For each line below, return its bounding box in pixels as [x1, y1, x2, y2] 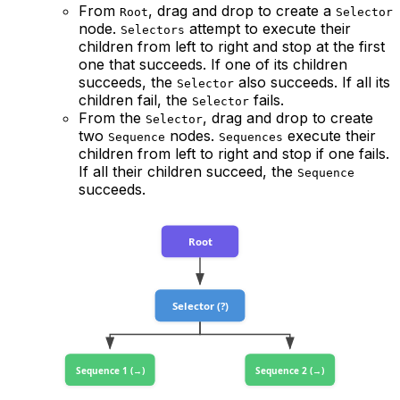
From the [79, 109, 146, 127]
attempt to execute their [185, 20, 351, 37]
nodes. [165, 127, 219, 145]
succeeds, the [79, 73, 177, 91]
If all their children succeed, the [79, 162, 297, 180]
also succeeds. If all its [234, 73, 390, 91]
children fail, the [79, 91, 192, 109]
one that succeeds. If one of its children [79, 55, 347, 73]
